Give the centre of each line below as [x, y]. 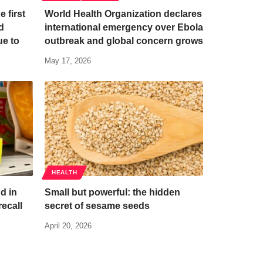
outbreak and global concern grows [124, 41]
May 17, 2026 [68, 60]
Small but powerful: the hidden [112, 192]
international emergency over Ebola [124, 27]
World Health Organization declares [123, 14]
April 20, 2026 [68, 225]
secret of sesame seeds [97, 205]
